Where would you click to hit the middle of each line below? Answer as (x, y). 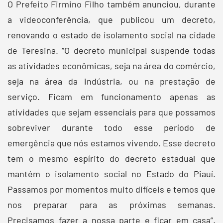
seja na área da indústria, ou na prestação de (111, 81)
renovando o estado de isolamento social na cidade (111, 35)
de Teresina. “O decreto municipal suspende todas (111, 50)
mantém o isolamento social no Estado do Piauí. (111, 173)
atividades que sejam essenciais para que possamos (111, 112)
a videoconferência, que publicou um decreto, (111, 19)
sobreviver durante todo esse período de (111, 127)
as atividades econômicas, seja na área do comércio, (111, 65)
